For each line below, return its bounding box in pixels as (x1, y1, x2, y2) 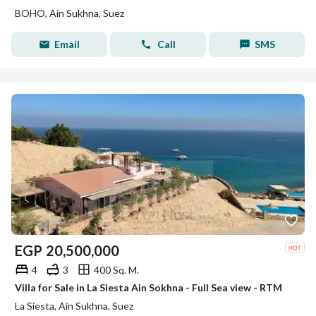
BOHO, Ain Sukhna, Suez (15, 7, 124, 19)
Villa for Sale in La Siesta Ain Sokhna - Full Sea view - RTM (15, 281, 282, 293)
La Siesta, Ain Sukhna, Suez (15, 300, 133, 312)
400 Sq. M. (94, 263, 139, 276)
